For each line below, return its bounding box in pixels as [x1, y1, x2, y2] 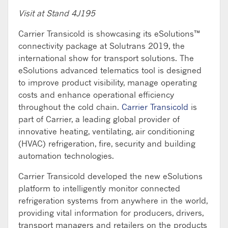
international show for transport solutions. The [18, 52, 194, 63]
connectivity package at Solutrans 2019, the [18, 40, 185, 51]
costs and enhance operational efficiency [18, 89, 174, 100]
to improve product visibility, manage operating [18, 77, 197, 88]
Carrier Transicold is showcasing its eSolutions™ [18, 28, 200, 39]
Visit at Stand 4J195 [18, 8, 95, 18]
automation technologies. [18, 150, 114, 161]
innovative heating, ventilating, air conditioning [18, 126, 194, 136]
